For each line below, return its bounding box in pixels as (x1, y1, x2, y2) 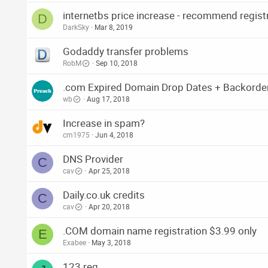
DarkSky (63, 22, 89, 32)
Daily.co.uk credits (63, 188, 145, 202)
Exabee (63, 237, 86, 248)
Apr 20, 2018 (89, 202, 130, 212)
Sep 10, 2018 (96, 58, 138, 68)
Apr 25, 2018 (89, 166, 130, 176)
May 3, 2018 (92, 237, 131, 248)
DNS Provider (63, 152, 123, 166)
